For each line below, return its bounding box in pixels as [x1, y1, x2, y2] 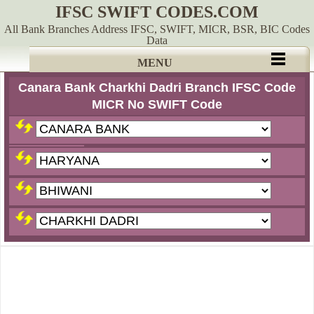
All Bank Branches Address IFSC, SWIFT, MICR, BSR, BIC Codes [4, 23, 310, 35]
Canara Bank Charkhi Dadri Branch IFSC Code [18, 81, 296, 95]
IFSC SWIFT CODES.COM [55, 3, 259, 21]
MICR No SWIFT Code [92, 97, 222, 111]
